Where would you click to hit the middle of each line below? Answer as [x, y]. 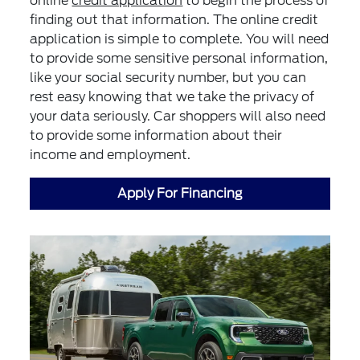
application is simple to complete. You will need [180, 39]
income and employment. [110, 155]
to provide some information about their [156, 136]
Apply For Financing [180, 194]
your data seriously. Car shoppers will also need [178, 117]
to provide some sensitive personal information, [179, 59]
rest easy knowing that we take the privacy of [172, 97]
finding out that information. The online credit [174, 20]
